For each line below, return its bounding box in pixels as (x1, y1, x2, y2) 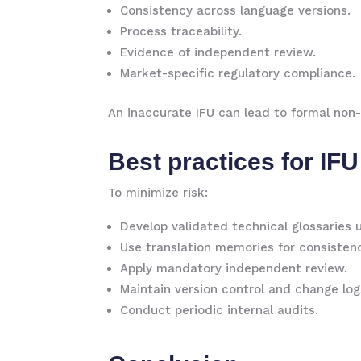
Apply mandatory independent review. (120, 261, 348, 276)
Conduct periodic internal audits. (120, 303, 319, 317)
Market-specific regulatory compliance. (120, 66, 356, 81)
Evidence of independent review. (120, 45, 317, 60)
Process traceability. (120, 24, 243, 39)
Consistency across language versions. (120, 3, 351, 18)
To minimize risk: (108, 185, 209, 200)
